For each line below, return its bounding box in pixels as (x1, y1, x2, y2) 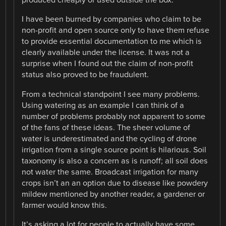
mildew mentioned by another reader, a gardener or (22, 189, 205, 199)
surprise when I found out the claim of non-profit (22, 59, 194, 69)
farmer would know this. (22, 200, 107, 210)
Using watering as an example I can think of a (22, 100, 185, 110)
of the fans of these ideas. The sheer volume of (22, 122, 191, 133)
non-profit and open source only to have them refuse (22, 25, 210, 36)
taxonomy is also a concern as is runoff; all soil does (22, 155, 208, 166)
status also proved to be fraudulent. (22, 70, 149, 80)
